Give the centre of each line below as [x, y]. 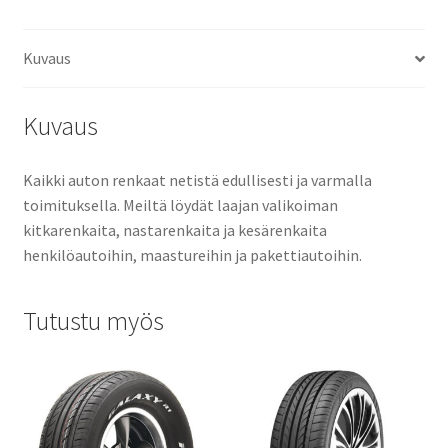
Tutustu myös [93, 321]
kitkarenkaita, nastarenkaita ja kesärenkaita [174, 229]
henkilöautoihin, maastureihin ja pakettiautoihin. [192, 254]
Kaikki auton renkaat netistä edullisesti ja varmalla [197, 179]
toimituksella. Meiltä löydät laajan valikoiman [180, 204]
